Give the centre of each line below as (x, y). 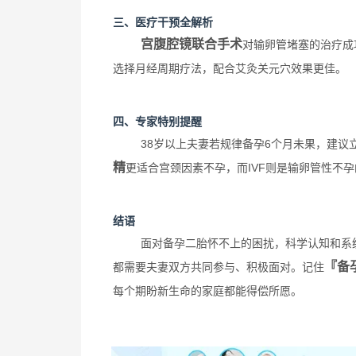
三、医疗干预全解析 (163, 23)
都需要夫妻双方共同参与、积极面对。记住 (219, 267)
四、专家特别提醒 (157, 122)
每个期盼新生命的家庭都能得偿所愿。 (207, 291)
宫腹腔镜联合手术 (192, 44)
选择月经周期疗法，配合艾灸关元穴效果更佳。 (230, 69)
